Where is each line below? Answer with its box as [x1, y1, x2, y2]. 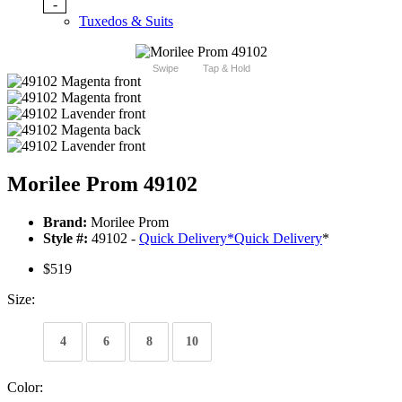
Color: [7, 380, 43, 396]
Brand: [43, 214, 87, 231]
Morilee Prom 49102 [7, 172, 197, 197]
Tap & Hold [202, 63, 250, 74]
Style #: [43, 231, 88, 247]
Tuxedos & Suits [79, 13, 173, 30]
